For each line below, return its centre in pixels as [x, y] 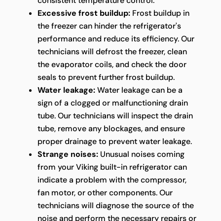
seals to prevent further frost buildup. [106, 77]
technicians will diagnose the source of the [115, 206]
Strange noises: [68, 154]
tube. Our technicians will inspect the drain [115, 116]
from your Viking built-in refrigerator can [112, 167]
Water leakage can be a [139, 90]
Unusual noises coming [141, 154]
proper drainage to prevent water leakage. [114, 142]
